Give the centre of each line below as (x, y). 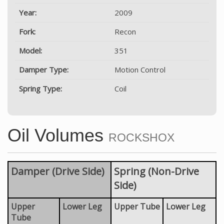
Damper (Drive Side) (58, 171)
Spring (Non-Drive (156, 171)
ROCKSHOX (141, 137)
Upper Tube (137, 206)
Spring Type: (40, 88)
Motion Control (140, 69)
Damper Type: (44, 69)
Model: (30, 50)
